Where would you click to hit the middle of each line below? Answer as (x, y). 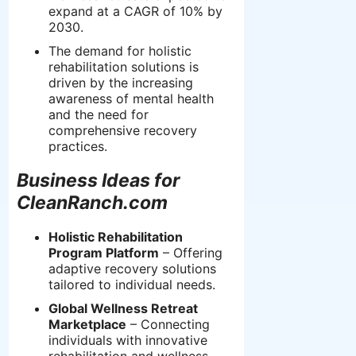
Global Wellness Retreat (123, 309)
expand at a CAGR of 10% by (135, 11)
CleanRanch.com (92, 202)
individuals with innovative (128, 341)
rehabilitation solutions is (124, 66)
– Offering (191, 253)
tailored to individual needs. (132, 285)
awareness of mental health (131, 98)
